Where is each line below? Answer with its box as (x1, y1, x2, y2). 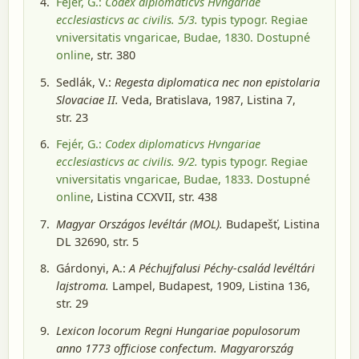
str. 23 (56, 109, 88, 125)
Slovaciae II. (56, 91, 119, 107)
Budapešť (223, 216, 277, 232)
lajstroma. (56, 278, 109, 294)
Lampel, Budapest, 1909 (109, 278, 242, 294)
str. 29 (56, 296, 88, 312)
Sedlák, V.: (56, 74, 115, 90)
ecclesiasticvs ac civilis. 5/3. (56, 12, 198, 28)
